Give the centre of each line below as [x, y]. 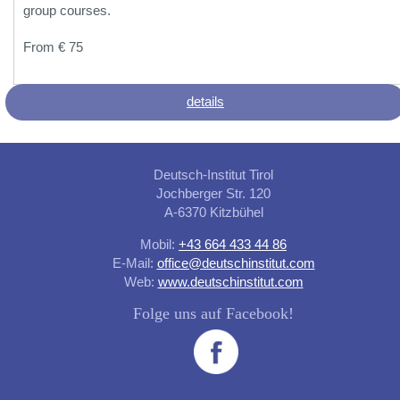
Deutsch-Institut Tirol [213, 174]
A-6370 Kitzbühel [213, 212]
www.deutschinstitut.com [230, 281]
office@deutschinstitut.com [236, 262]
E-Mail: [134, 262]
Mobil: [159, 244]
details [205, 101]
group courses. [67, 10]
